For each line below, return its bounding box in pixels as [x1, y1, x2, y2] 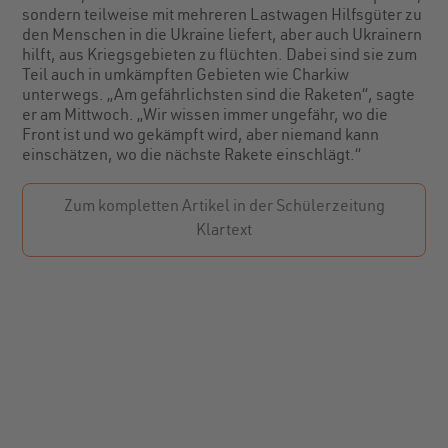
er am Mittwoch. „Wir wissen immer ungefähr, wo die [22, 109, 389, 126]
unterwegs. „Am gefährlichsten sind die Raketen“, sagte [22, 89, 416, 106]
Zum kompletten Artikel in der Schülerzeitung [63, 200, 385, 217]
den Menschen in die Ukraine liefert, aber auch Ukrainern [22, 29, 423, 46]
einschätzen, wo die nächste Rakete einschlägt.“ [22, 149, 362, 166]
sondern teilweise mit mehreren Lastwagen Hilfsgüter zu [22, 9, 423, 26]
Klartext [196, 224, 252, 241]
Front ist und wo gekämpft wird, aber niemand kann [22, 129, 380, 146]
